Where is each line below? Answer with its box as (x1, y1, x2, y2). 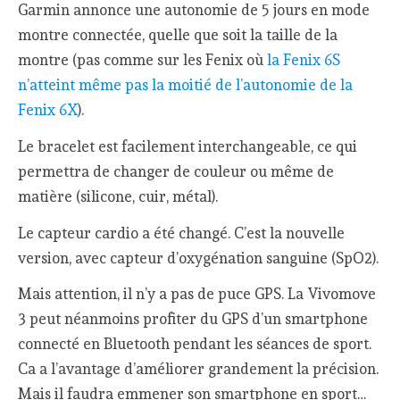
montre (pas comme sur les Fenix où (18, 51, 268, 70)
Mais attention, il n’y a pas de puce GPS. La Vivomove (18, 285, 377, 304)
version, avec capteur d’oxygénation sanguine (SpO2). (18, 248, 379, 267)
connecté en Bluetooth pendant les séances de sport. (18, 335, 372, 354)
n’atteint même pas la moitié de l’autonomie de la (18, 76, 354, 95)
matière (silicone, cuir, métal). (18, 187, 219, 205)
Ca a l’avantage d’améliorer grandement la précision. (18, 360, 379, 379)
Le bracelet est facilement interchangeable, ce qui (18, 137, 358, 155)
